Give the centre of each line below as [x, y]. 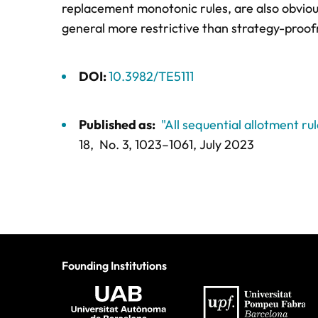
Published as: [117, 125]
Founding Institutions [114, 265]
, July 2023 [224, 144]
